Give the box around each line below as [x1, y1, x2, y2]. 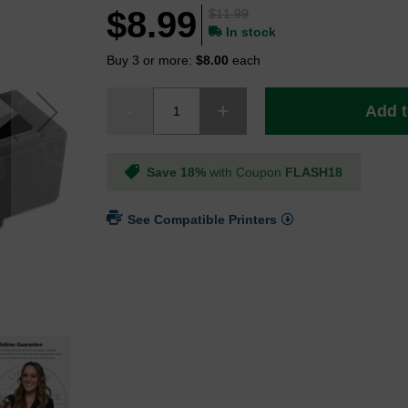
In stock [226, 25, 277, 40]
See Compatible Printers [127, 212, 278, 228]
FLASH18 [285, 165, 343, 180]
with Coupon [206, 165, 286, 180]
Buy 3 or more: [107, 53, 197, 68]
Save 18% [147, 165, 207, 180]
